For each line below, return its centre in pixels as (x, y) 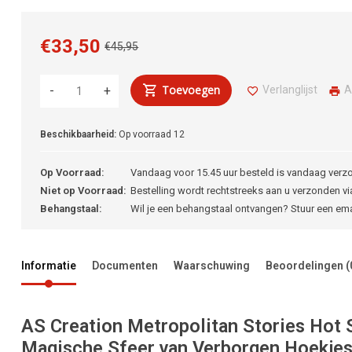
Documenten (125, 266)
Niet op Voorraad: (84, 191)
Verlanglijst (290, 90)
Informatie (49, 266)
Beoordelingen (306, 266)
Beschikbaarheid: (79, 135)
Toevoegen (191, 90)
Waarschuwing (212, 266)
